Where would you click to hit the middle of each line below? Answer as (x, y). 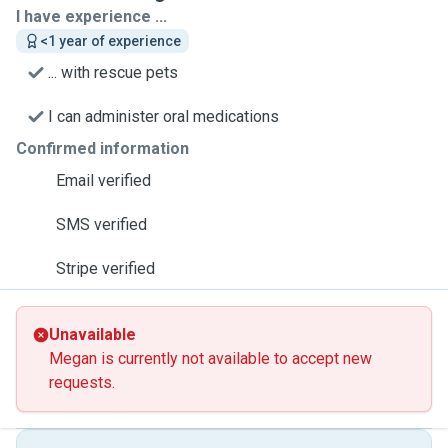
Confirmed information (102, 148)
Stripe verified (105, 268)
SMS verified (101, 224)
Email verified (103, 180)
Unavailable (92, 334)
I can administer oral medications (163, 116)
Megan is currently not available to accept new (210, 358)
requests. (82, 382)
